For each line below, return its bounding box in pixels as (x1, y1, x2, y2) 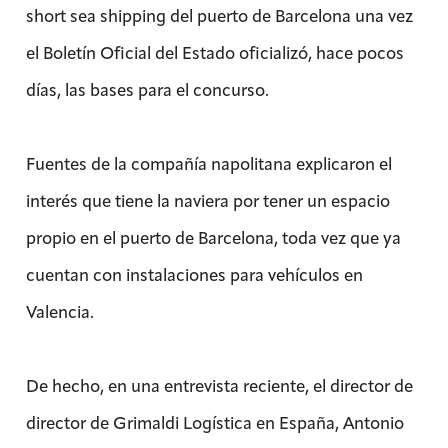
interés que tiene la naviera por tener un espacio (25, 190, 390, 211)
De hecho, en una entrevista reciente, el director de (25, 375, 413, 396)
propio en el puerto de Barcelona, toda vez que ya (25, 227, 401, 248)
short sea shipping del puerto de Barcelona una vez (25, 5, 413, 26)
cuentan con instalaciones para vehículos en (25, 264, 363, 285)
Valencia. (25, 301, 94, 322)
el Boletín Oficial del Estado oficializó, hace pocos (25, 42, 404, 63)
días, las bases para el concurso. (25, 79, 269, 100)
